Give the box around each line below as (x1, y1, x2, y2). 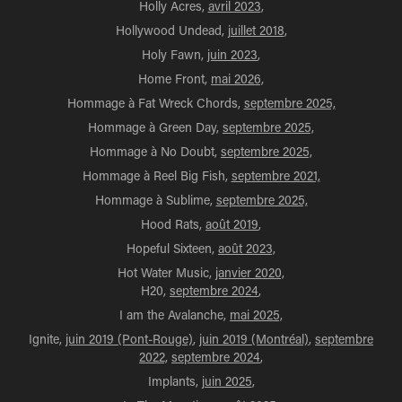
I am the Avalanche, (119, 306, 230, 323)
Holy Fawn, (142, 46, 207, 63)
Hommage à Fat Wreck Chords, (66, 94, 244, 111)
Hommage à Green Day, (88, 118, 223, 135)
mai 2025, (230, 306, 283, 323)
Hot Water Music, (118, 264, 215, 281)
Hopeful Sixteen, (127, 240, 218, 257)
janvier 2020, (215, 264, 284, 281)
